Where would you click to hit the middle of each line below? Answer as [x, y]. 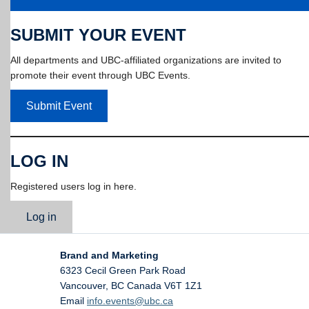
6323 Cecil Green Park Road [123, 271]
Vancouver [83, 286]
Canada [144, 286]
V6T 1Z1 [183, 286]
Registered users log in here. [73, 187]
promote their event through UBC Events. [100, 76]
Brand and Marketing [109, 256]
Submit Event [59, 106]
